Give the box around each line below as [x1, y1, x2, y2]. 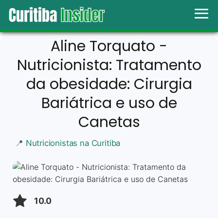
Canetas [78, 111, 140, 132]
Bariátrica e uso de [41, 92, 177, 113]
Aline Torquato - [51, 36, 167, 56]
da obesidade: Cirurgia [26, 73, 192, 94]
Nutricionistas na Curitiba [25, 138, 121, 148]
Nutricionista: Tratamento [17, 54, 201, 75]
